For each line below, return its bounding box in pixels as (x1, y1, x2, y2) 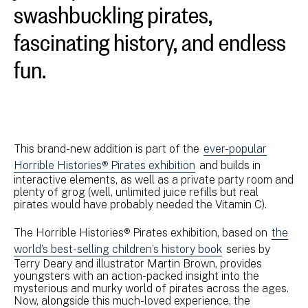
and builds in (197, 159, 261, 172)
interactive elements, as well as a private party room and (14, 173, 294, 186)
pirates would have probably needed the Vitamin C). (14, 198, 269, 211)
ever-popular (203, 142, 267, 155)
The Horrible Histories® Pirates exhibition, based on (14, 226, 270, 239)
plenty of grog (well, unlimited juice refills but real (14, 186, 258, 199)
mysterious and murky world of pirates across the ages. (14, 282, 289, 295)
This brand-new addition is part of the (14, 142, 202, 155)
